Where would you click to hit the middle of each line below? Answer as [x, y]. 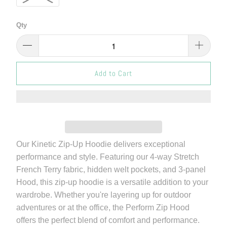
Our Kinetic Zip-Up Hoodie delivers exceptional [101, 144]
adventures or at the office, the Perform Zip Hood [103, 208]
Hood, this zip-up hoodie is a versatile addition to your [112, 182]
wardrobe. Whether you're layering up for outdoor [103, 195]
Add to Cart [113, 73]
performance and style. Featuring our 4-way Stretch [107, 157]
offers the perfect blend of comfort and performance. [108, 220]
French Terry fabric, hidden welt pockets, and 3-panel [111, 170]
